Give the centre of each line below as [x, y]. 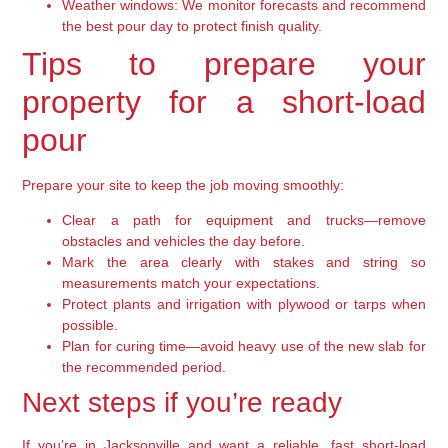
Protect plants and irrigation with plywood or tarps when [244, 304]
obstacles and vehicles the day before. [184, 241]
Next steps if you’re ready [182, 403]
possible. [90, 325]
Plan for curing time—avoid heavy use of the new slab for [244, 346]
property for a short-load [224, 101]
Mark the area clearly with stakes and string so [244, 262]
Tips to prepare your [224, 63]
